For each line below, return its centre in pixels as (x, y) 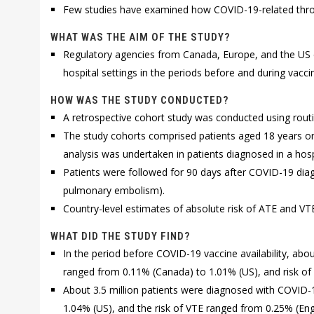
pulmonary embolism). (114, 190)
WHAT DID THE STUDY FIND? (120, 236)
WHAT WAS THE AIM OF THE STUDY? (140, 37)
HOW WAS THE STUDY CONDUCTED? (139, 100)
